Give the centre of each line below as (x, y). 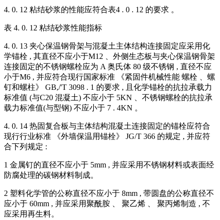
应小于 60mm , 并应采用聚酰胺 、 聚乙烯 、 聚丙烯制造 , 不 (107, 204)
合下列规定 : (26, 147)
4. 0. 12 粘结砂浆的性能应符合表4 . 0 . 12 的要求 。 (91, 10)
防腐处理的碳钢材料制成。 (51, 175)
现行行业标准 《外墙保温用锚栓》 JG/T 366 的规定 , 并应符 (107, 137)
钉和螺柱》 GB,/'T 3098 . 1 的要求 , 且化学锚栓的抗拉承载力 (108, 87)
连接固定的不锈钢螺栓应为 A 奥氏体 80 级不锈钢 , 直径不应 (108, 67)
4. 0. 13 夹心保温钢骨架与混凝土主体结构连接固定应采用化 (107, 46)
